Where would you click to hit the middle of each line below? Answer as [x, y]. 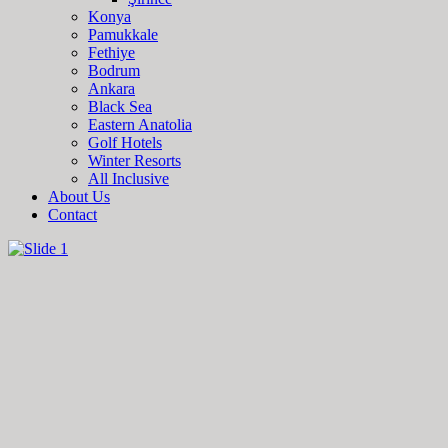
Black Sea [120, 106]
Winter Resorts [134, 160]
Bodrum [114, 70]
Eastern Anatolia [140, 124]
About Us [79, 196]
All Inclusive [128, 178]
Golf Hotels [125, 142]
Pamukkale [123, 34]
